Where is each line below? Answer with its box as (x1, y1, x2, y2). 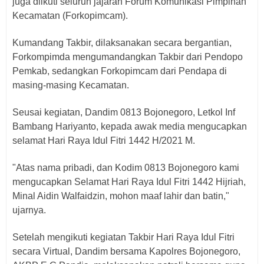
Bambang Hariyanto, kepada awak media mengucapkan (12, 121, 247, 131)
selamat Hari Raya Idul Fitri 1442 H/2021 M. (12, 136, 195, 146)
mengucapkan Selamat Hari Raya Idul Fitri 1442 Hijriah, (12, 177, 246, 187)
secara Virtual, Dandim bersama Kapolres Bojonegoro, (12, 246, 240, 256)
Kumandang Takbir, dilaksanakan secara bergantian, (12, 38, 232, 48)
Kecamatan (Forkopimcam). (12, 11, 128, 21)
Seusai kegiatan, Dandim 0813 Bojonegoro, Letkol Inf (12, 107, 235, 117)
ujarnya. (12, 205, 46, 215)
